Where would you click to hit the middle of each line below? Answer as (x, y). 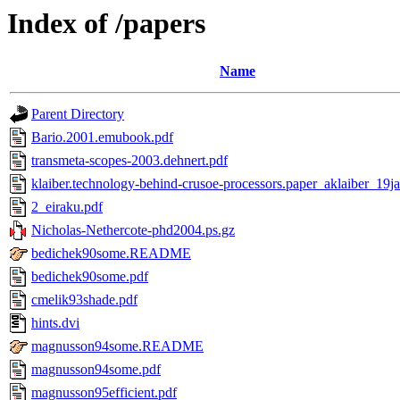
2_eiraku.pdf (67, 207)
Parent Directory (78, 114)
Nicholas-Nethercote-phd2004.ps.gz (133, 230)
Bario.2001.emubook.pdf (102, 137)
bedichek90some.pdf (90, 277)
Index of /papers (106, 23)
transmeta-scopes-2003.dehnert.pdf (129, 161)
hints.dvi (55, 323)
